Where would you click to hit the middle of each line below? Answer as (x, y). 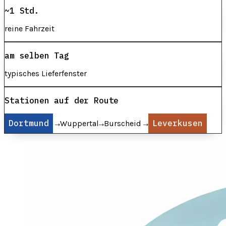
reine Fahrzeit (30, 29)
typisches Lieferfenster (46, 74)
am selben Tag (37, 56)
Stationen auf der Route (62, 101)
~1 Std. (22, 11)
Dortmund (29, 123)
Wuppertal (79, 124)
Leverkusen (177, 123)
